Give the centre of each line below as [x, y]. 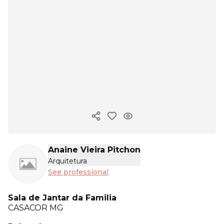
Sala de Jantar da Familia [62, 198]
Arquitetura [67, 161]
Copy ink [112, 120]
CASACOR [29, 208]
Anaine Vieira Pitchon [94, 150]
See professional [78, 172]
